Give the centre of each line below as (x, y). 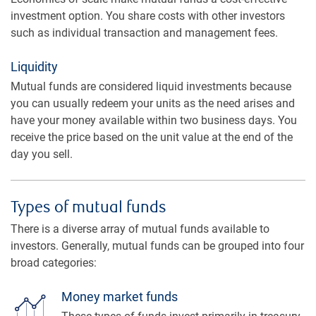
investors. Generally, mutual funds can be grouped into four (157, 245)
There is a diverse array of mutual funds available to (140, 229)
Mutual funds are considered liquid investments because (151, 86)
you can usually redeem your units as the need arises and (153, 103)
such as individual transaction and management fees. (144, 32)
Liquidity (34, 66)
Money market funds (120, 296)
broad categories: (54, 262)
